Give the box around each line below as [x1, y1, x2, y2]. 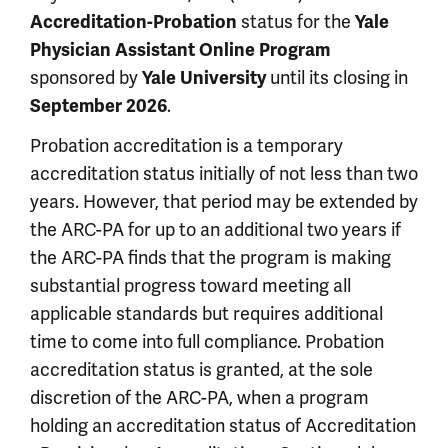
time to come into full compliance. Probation [30, 330, 384, 353]
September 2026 [30, 95, 167, 117]
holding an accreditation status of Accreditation [30, 414, 416, 437]
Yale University [142, 67, 266, 89]
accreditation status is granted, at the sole [30, 358, 373, 381]
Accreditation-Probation [30, 11, 237, 33]
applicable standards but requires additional [30, 302, 383, 325]
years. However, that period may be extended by [30, 190, 418, 213]
